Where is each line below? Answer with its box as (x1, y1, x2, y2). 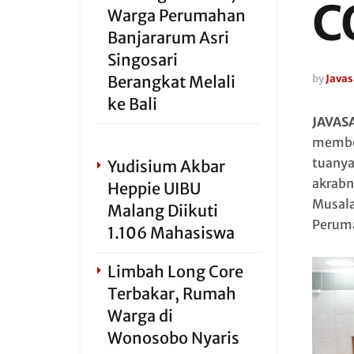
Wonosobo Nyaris (107, 328, 239, 348)
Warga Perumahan (107, 6, 246, 25)
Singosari (107, 50, 178, 70)
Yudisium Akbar (107, 156, 225, 176)
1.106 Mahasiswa (107, 223, 235, 243)
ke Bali (107, 94, 157, 114)
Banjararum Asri (107, 28, 229, 47)
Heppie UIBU (107, 179, 201, 198)
